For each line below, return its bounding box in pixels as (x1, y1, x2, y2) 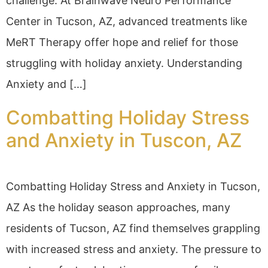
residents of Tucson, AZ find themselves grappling (6, 222, 260, 235)
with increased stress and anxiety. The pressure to (6, 243, 261, 256)
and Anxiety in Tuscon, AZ (6, 129, 242, 153)
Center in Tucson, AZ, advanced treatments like (6, 15, 247, 28)
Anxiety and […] (6, 78, 87, 91)
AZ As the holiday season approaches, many (6, 201, 230, 214)
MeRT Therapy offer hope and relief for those (6, 36, 238, 49)
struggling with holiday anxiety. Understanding (6, 57, 242, 70)
